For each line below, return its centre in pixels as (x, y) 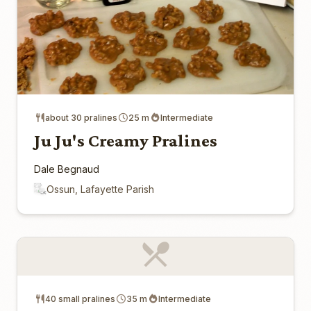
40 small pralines (80, 299)
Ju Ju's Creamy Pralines (126, 140)
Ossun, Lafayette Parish (100, 189)
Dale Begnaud (67, 169)
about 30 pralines (81, 117)
